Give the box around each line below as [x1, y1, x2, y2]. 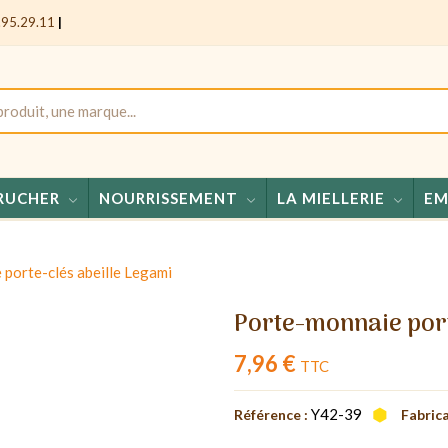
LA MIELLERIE [276, 188, 385, 207]
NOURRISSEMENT [98, 188, 238, 207]
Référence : [234, 405, 308, 423]
